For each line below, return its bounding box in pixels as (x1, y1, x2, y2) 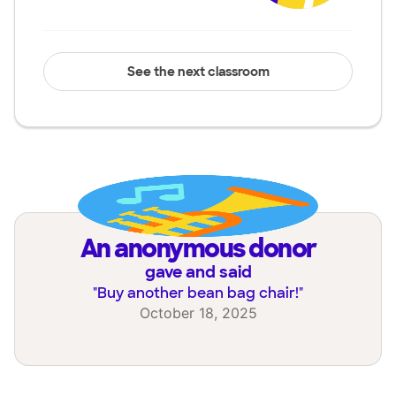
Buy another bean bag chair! (97, 283, 299, 302)
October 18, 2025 (139, 303, 257, 322)
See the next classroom (126, 64, 270, 80)
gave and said (144, 261, 252, 283)
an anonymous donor (96, 232, 316, 265)
